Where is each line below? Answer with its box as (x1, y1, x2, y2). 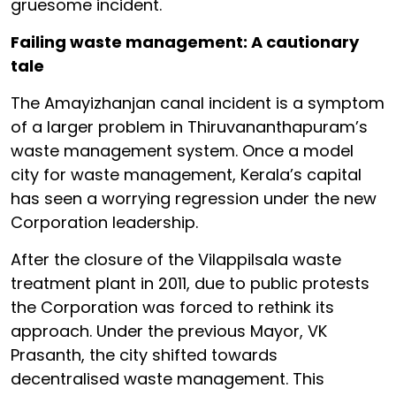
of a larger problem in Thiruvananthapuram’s (11, 115, 368, 138)
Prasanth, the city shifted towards (11, 343, 278, 366)
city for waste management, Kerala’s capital (11, 163, 362, 186)
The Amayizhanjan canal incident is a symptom (11, 91, 385, 114)
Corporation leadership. (11, 210, 198, 233)
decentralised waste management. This (11, 367, 324, 390)
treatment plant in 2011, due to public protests (11, 271, 369, 294)
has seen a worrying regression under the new (11, 187, 377, 209)
